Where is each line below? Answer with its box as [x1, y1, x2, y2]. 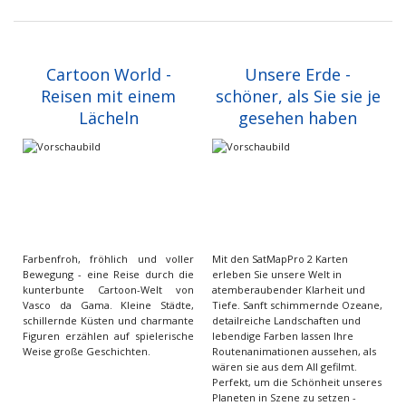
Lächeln [78, 107, 139, 130]
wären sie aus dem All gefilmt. [212, 360, 357, 374]
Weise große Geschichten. [23, 344, 150, 359]
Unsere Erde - [245, 63, 351, 86]
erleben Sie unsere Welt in [212, 267, 342, 282]
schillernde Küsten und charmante [23, 314, 194, 328]
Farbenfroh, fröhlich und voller [23, 252, 194, 266]
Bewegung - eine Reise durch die [23, 267, 194, 282]
